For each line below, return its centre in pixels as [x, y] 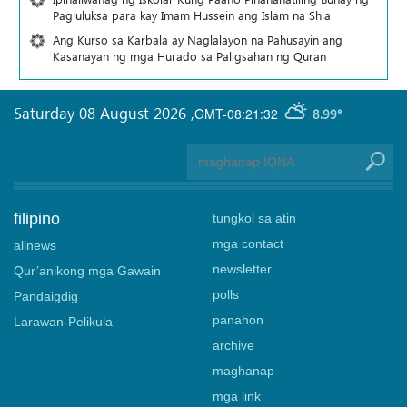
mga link [237, 396]
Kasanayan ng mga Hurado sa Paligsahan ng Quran [189, 55]
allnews [35, 245]
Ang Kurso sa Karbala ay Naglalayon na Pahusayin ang [198, 39]
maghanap [243, 370]
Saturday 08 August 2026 [102, 112]
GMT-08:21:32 [236, 113]
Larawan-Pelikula [63, 321]
